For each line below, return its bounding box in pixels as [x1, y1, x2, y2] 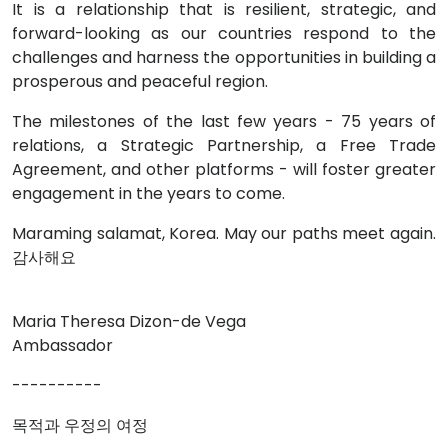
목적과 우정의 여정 [12, 414, 148, 437]
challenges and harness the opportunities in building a [12, 46, 436, 69]
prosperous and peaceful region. [12, 70, 268, 93]
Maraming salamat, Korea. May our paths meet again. [12, 222, 436, 245]
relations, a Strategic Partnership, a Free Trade [12, 134, 436, 157]
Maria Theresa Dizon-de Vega [12, 310, 246, 333]
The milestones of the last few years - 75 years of [12, 110, 436, 133]
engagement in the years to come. [12, 182, 285, 205]
